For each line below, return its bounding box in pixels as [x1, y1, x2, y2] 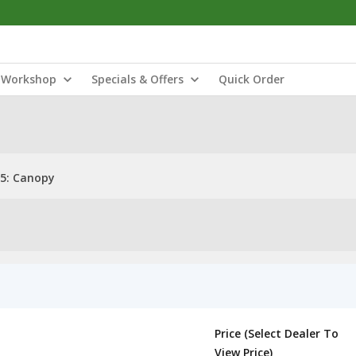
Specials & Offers [91, 72, 184, 87]
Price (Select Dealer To [215, 326, 339, 341]
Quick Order [219, 72, 284, 87]
